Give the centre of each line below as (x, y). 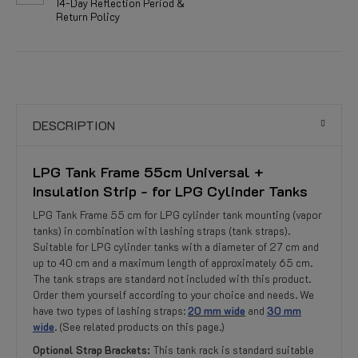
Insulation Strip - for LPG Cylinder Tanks (170, 191)
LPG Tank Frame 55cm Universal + (148, 172)
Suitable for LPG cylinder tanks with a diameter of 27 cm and (176, 247)
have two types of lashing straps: (110, 310)
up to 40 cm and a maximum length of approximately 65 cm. (173, 263)
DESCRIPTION (74, 125)
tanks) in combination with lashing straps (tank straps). (161, 231)
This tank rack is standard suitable (232, 350)
